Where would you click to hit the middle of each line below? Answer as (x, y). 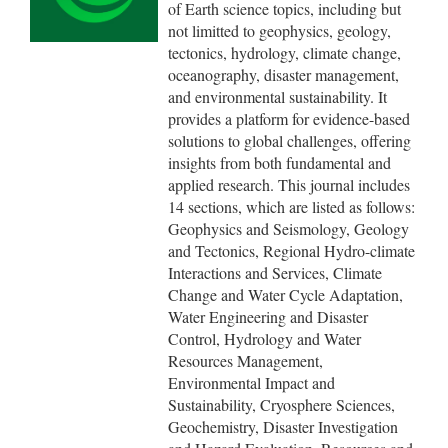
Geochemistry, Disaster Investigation (283, 426)
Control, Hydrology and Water (264, 338)
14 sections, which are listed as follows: (291, 206)
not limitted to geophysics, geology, (279, 30)
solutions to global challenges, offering (289, 140)
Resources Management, (245, 360)
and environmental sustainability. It (277, 96)
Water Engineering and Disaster (268, 316)
